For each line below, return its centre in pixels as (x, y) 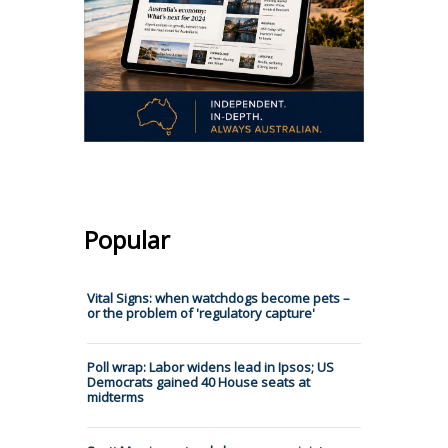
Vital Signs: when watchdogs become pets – (218, 297)
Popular (127, 239)
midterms (115, 396)
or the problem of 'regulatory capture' (201, 312)
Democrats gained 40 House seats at (198, 381)
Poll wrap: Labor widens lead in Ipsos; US (210, 366)
